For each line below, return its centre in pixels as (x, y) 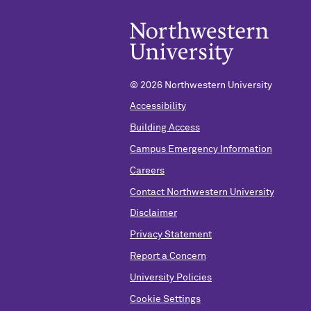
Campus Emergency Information (201, 149)
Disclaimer (153, 213)
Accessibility (158, 107)
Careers (147, 170)
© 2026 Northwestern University (201, 85)
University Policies (171, 277)
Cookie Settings (165, 299)
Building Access (165, 128)
